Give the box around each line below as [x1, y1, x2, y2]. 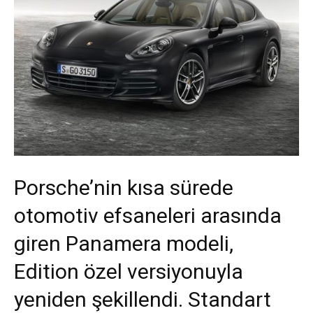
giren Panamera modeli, [14, 231, 233, 256]
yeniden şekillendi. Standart [14, 286, 271, 312]
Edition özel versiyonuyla [14, 259, 243, 284]
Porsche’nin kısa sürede [14, 175, 233, 200]
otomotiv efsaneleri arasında [14, 203, 282, 228]
